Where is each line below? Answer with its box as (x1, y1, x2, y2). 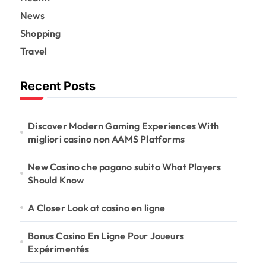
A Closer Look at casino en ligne (28, 201, 166, 214)
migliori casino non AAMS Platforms (28, 132, 185, 145)
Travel (20, 45, 47, 57)
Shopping (20, 27, 61, 39)
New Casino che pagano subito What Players (28, 160, 221, 173)
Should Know (28, 173, 84, 186)
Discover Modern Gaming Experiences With (28, 119, 220, 132)
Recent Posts (20, 78, 96, 93)
